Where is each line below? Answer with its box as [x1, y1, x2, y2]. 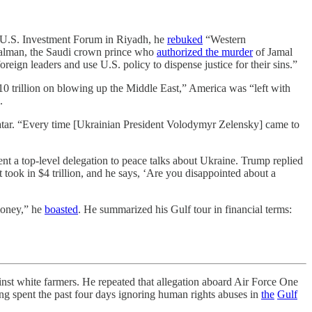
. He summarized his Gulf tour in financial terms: [78, 203, 292, 215]
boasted [45, 203, 78, 215]
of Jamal [253, 46, 292, 58]
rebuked [167, 33, 203, 45]
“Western [203, 33, 246, 45]
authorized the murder [157, 46, 253, 58]
